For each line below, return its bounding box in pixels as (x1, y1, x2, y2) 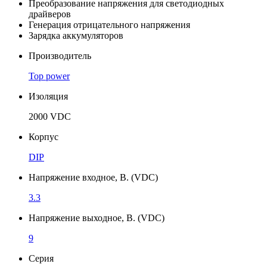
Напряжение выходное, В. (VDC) (29, 212, 164, 223)
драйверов (29, 8, 71, 19)
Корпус (29, 131, 58, 142)
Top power (29, 70, 70, 81)
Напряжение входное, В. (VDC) (29, 172, 158, 182)
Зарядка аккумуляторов (29, 30, 123, 41)
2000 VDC (29, 111, 71, 122)
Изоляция (29, 91, 68, 101)
